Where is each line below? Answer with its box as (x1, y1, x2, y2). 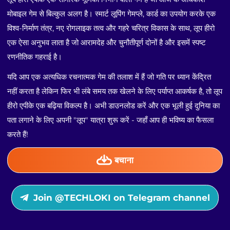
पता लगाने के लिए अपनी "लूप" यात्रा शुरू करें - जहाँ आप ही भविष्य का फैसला (7, 114, 214, 125)
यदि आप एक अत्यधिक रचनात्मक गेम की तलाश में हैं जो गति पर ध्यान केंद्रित (7, 71, 212, 82)
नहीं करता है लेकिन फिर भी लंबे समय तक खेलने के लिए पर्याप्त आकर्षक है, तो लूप (7, 86, 223, 96)
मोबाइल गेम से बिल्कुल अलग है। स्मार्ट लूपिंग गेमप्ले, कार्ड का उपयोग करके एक (7, 8, 216, 18)
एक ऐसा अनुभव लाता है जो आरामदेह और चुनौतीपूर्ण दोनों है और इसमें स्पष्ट (7, 37, 206, 47)
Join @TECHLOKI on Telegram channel (33, 193, 210, 203)
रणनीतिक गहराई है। (7, 51, 63, 62)
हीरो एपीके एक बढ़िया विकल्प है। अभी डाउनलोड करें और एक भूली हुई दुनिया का (7, 100, 220, 110)
